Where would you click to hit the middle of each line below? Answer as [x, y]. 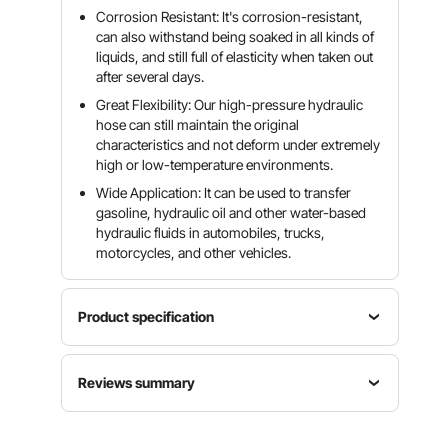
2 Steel [333, 401]
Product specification [146, 316]
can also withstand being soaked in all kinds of [235, 36]
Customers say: [128, 420]
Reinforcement [334, 365]
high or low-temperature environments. [215, 164]
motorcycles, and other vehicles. [194, 252]
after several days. [150, 76]
